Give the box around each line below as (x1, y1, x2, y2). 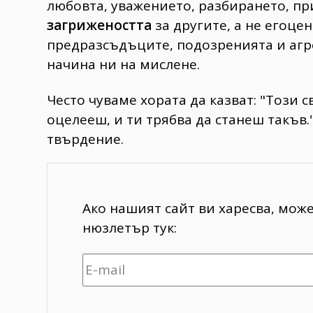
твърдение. (47, 130, 124, 149)
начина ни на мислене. (47, 55, 200, 74)
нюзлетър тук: (82, 219, 177, 238)
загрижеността (47, 16, 152, 35)
